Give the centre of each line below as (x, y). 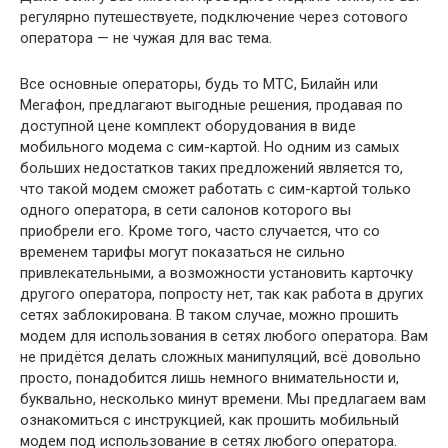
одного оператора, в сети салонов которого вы (185, 210)
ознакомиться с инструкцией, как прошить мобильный (209, 420)
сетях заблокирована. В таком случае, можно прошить (209, 315)
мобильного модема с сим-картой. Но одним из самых (209, 147)
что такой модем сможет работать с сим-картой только (215, 189)
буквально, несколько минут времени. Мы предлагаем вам (223, 399)
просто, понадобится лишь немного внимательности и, (209, 378)
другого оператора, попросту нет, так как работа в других (221, 294)
